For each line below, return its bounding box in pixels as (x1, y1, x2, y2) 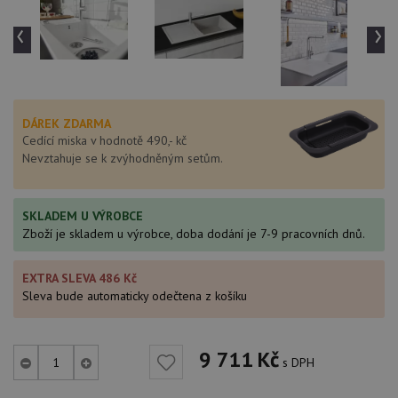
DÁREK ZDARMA (22, 115, 111, 131)
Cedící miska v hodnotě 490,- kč (22, 132, 187, 148)
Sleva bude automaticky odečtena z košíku (22, 288, 247, 304)
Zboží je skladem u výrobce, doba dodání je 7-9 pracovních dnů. (22, 226, 365, 242)
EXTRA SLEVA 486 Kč (22, 270, 137, 286)
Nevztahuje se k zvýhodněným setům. (22, 150, 223, 166)
